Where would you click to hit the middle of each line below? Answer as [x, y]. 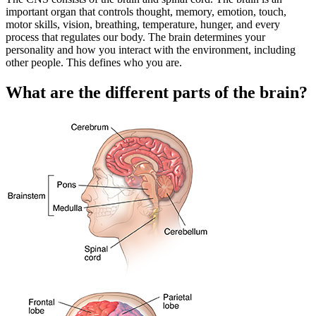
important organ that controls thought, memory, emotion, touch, [146, 12]
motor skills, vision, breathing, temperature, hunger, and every [143, 25]
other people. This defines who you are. [94, 63]
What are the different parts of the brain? [157, 93]
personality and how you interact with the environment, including [151, 50]
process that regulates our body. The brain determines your [135, 37]
